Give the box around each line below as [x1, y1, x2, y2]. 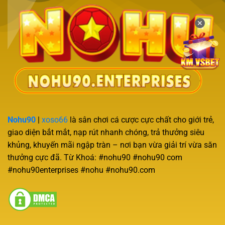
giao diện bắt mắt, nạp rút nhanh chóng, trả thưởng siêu [8, 127, 204, 137]
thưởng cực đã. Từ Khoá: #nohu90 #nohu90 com [8, 152, 182, 162]
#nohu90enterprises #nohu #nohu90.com [8, 165, 155, 175]
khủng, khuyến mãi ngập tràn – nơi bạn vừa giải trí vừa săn [8, 140, 217, 150]
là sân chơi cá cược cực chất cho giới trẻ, [68, 115, 214, 125]
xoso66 [42, 115, 68, 125]
